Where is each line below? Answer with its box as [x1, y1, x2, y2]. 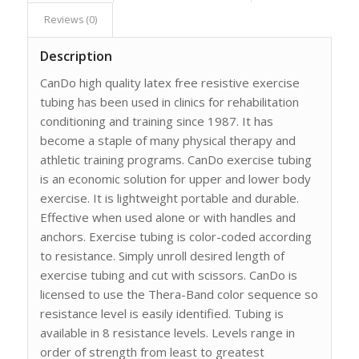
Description [39, 46, 112, 65]
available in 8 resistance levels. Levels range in [39, 325, 295, 341]
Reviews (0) [43, 12, 97, 26]
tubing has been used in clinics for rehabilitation [39, 94, 299, 111]
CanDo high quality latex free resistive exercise [39, 75, 300, 91]
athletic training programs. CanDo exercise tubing [39, 151, 312, 168]
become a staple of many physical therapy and [39, 132, 296, 149]
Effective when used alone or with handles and [39, 209, 296, 226]
